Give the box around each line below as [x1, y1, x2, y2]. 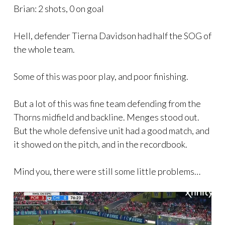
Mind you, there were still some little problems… [14, 165, 200, 177]
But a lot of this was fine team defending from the [14, 97, 201, 109]
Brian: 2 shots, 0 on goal [14, 3, 104, 14]
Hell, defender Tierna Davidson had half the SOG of [14, 30, 211, 41]
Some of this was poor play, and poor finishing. [14, 70, 188, 82]
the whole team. [14, 43, 75, 55]
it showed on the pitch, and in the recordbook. [14, 138, 187, 150]
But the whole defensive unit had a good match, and [14, 125, 209, 136]
